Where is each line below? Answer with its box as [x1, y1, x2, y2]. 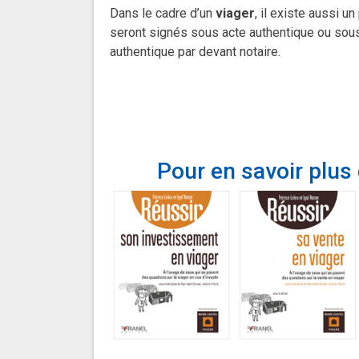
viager [216, 6, 255, 22]
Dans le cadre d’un [110, 6, 216, 22]
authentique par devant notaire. [110, 44, 280, 60]
